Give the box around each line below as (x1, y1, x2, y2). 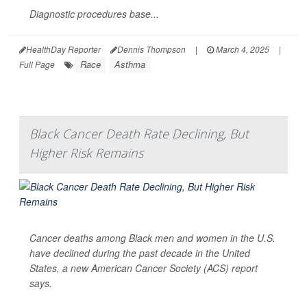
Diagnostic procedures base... (29, 7, 159, 21)
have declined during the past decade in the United (29, 246, 250, 260)
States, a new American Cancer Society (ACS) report (29, 261, 258, 275)
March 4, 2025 (214, 43, 269, 56)
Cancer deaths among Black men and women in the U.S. (29, 231, 275, 245)
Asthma (114, 58, 145, 71)
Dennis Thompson (117, 43, 186, 56)
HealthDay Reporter (26, 43, 101, 56)
